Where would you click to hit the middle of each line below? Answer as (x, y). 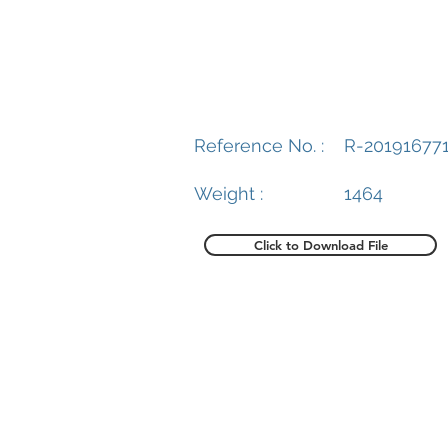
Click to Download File (320, 245)
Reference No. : (259, 145)
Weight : (228, 193)
